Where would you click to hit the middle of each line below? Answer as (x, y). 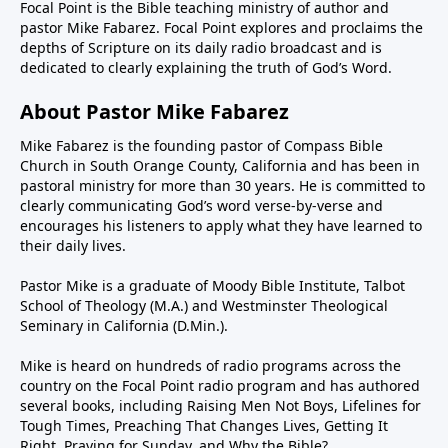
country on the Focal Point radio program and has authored (220, 385)
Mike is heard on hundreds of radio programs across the (210, 365)
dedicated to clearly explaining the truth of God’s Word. (206, 67)
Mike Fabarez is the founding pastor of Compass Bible (201, 145)
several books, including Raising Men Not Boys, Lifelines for (220, 405)
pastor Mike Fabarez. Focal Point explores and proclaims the (221, 27)
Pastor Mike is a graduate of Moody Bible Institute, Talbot (212, 285)
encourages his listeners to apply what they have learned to (221, 225)
